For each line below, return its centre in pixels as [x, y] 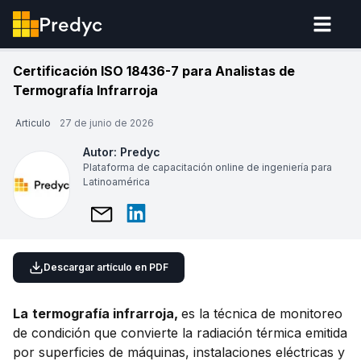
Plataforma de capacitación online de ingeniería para [207, 167]
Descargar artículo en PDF [106, 267]
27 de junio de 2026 [107, 123]
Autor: [101, 152]
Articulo [33, 123]
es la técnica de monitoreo [262, 313]
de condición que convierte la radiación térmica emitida [180, 332]
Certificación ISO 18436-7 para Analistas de [154, 71]
